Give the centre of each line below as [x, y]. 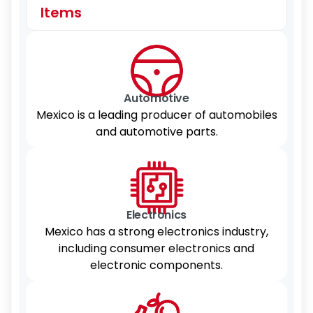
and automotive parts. [156, 132]
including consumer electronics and [156, 248]
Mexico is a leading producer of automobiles [156, 115]
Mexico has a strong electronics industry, [156, 232]
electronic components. [156, 265]
